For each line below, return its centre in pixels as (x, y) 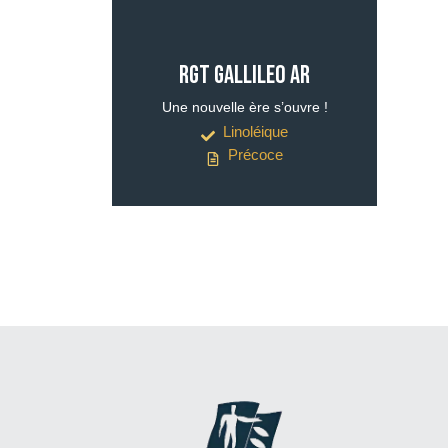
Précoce (256, 154)
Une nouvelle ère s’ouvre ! (244, 107)
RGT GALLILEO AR (244, 75)
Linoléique (256, 131)
